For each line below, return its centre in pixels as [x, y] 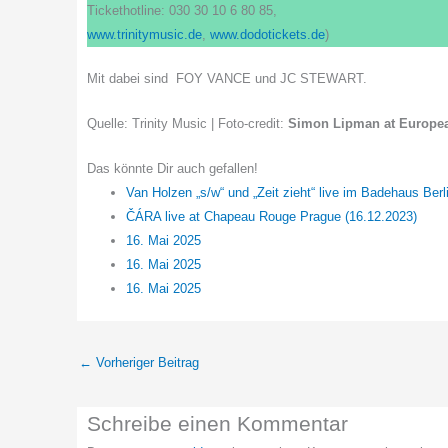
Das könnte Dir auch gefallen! [172, 168]
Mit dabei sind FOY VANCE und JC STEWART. [227, 79]
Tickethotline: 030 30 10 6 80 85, [182, 10]
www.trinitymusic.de [144, 34]
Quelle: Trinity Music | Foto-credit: [187, 124]
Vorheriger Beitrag [145, 362]
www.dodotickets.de [267, 34]
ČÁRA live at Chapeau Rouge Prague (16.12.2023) [271, 216]
